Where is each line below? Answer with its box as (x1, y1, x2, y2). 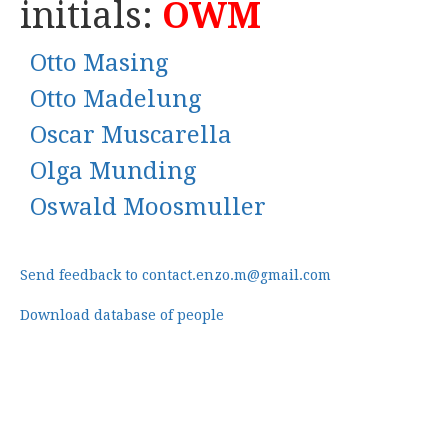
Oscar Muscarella (30, 121, 232, 149)
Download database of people (20, 307, 224, 323)
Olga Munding (30, 157, 196, 185)
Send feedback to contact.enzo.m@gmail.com (20, 267, 331, 283)
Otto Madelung (30, 85, 201, 113)
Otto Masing (30, 49, 168, 77)
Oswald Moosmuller (30, 193, 266, 221)
